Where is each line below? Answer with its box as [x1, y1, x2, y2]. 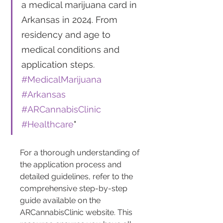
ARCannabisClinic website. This [20, 208, 134, 218]
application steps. [21, 59, 97, 70]
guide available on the [20, 196, 103, 206]
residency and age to [21, 29, 113, 40]
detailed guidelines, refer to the [20, 172, 135, 182]
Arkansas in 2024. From [21, 14, 120, 25]
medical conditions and [21, 44, 122, 55]
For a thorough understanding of [20, 148, 141, 158]
